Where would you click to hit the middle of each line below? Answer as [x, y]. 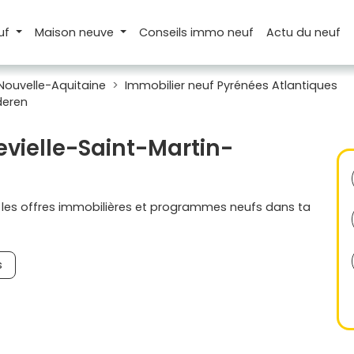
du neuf [319, 32]
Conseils [165, 32]
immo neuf [222, 32]
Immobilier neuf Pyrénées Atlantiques [231, 85]
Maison [56, 32]
